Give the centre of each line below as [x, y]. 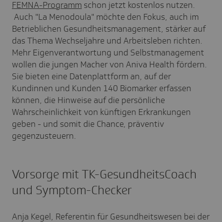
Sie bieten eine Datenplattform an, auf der [91, 76]
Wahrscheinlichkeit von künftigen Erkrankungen [101, 112]
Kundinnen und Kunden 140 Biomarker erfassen [102, 88]
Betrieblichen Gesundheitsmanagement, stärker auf [109, 28]
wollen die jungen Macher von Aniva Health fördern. [110, 64]
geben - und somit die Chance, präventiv [88, 124]
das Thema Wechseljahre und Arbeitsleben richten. [107, 40]
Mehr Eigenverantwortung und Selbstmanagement [108, 52]
